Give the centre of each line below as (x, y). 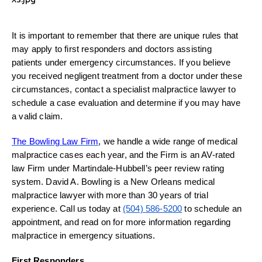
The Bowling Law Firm (55, 142)
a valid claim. (37, 117)
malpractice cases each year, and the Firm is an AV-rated (123, 155)
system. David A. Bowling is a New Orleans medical (113, 182)
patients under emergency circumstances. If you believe (121, 63)
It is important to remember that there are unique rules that (125, 36)
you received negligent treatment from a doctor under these (127, 76)
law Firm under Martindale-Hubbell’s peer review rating (118, 169)
